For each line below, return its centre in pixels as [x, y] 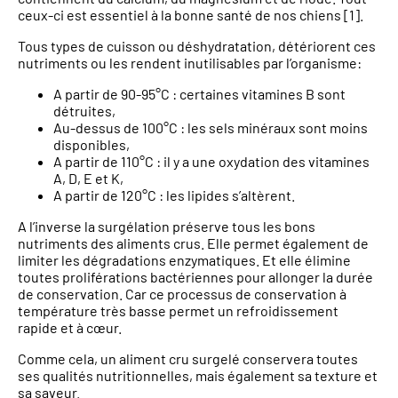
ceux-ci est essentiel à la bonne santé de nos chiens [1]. [191, 14]
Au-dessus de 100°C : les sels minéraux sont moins [211, 127]
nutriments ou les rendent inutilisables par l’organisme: [190, 62]
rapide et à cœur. [70, 327]
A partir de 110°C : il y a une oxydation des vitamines [211, 161]
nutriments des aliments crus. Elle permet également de [193, 243]
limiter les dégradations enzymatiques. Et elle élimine [184, 259]
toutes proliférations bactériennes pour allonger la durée [195, 276]
